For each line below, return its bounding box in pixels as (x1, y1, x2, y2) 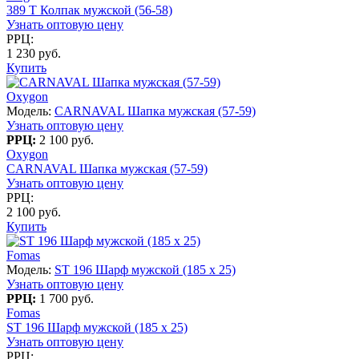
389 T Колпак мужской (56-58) (6, 2, 172, 17)
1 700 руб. (39, 291, 94, 305)
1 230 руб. (6, 46, 61, 60)
